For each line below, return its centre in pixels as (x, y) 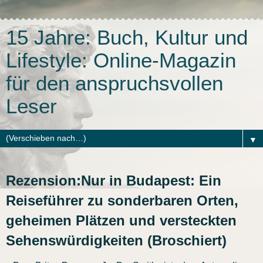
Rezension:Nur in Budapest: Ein (114, 181)
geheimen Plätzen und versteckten (121, 220)
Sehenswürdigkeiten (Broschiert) (116, 240)
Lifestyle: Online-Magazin (121, 60)
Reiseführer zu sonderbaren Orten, (122, 200)
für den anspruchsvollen (114, 83)
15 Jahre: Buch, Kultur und (127, 38)
